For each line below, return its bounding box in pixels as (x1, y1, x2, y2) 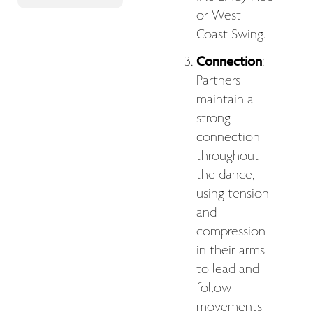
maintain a (196, 91, 254, 108)
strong (196, 110, 231, 127)
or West (196, 7, 241, 24)
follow (196, 279, 231, 297)
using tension (196, 185, 269, 203)
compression (196, 223, 265, 240)
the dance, (196, 166, 254, 184)
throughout (196, 147, 259, 165)
